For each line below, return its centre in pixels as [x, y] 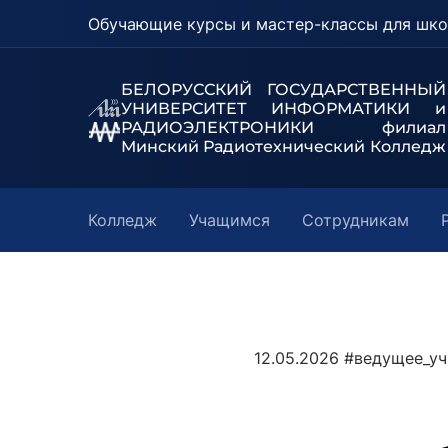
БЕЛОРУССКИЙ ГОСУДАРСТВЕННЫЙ [283, 89]
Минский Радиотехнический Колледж [283, 146]
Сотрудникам [355, 220]
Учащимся [229, 220]
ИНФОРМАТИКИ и [358, 108]
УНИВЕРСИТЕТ [196, 108]
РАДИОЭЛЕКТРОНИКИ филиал [283, 127]
